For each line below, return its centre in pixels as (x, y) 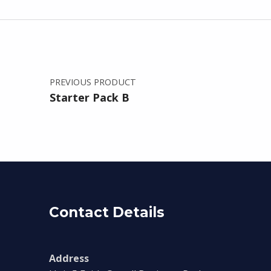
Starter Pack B (89, 98)
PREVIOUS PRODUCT (93, 82)
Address (69, 259)
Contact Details (106, 213)
